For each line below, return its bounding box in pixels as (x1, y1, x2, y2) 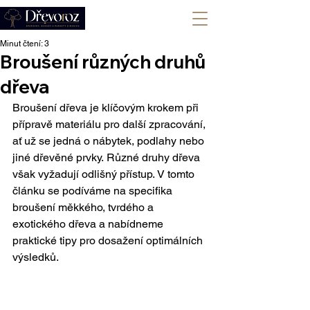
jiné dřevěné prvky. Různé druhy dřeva (12, 151, 203, 164)
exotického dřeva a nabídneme (12, 217, 166, 230)
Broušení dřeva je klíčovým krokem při (12, 101, 201, 114)
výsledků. (12, 250, 59, 264)
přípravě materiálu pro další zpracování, (12, 118, 208, 131)
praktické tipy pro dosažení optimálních (12, 234, 206, 247)
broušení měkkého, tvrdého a (12, 201, 156, 214)
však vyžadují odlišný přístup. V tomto (12, 167, 197, 181)
